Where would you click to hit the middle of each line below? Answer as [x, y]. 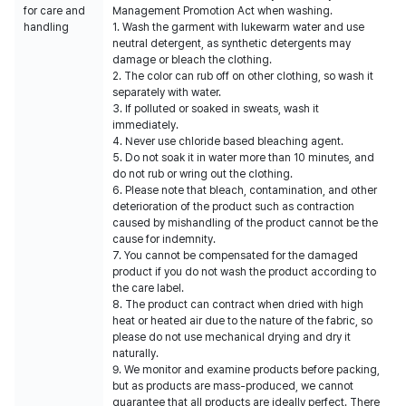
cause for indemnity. [164, 239]
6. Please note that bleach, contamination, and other [245, 190]
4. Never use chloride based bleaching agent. [228, 141]
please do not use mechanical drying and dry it [232, 337]
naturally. [135, 353]
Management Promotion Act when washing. [222, 11]
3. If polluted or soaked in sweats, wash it [216, 109]
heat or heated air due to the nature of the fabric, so [242, 321]
